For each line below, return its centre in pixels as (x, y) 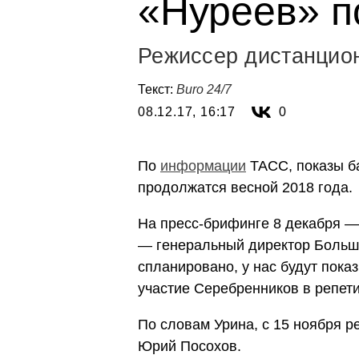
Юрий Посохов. (190, 346)
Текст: (157, 89)
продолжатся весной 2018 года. (245, 188)
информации (203, 166)
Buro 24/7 (204, 89)
